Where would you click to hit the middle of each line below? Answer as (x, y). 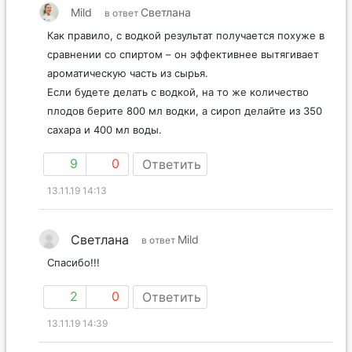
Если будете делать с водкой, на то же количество (178, 109)
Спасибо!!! (73, 279)
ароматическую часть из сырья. (128, 90)
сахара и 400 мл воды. (104, 147)
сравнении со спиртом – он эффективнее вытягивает (183, 71)
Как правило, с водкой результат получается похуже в (186, 52)
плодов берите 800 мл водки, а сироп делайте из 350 (185, 128)
